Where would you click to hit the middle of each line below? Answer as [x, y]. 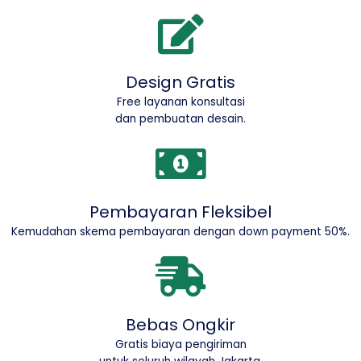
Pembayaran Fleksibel [180, 212]
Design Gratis [180, 82]
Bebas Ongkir [180, 324]
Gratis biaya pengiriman [180, 344]
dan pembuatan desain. [180, 118]
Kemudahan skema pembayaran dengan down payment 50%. [180, 231]
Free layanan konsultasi [180, 102]
